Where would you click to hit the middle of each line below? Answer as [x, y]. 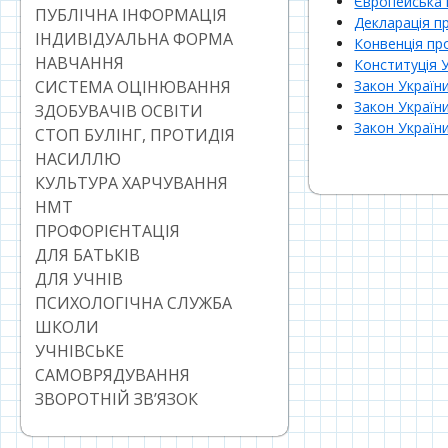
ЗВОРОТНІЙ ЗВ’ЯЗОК [116, 399]
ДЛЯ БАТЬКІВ [87, 255]
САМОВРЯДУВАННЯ [112, 375]
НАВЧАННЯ [79, 63]
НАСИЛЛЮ [78, 159]
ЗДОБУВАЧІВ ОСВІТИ [119, 111]
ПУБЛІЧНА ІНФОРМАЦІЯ [131, 15]
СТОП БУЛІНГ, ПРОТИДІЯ [135, 135]
